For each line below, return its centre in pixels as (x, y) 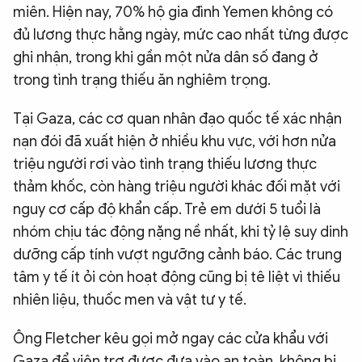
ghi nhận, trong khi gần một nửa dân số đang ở (166, 57)
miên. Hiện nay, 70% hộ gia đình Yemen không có (173, 12)
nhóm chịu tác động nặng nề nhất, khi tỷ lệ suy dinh (181, 232)
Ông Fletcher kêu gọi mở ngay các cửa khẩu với (170, 339)
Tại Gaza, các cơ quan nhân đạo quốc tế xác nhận (177, 119)
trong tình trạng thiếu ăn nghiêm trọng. (142, 80)
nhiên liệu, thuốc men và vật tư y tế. (130, 300)
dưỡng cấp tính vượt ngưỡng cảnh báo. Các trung (177, 255)
